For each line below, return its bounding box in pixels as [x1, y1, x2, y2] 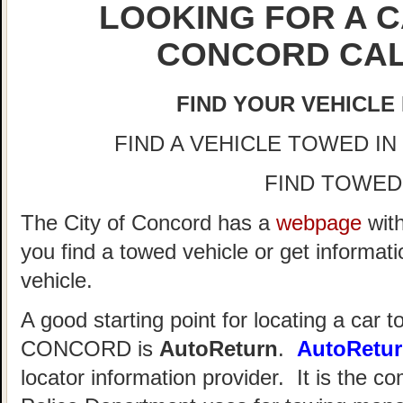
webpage [276, 210, 362, 235]
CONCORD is [21, 336, 159, 361]
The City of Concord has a [21, 210, 276, 235]
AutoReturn [159, 336, 278, 361]
